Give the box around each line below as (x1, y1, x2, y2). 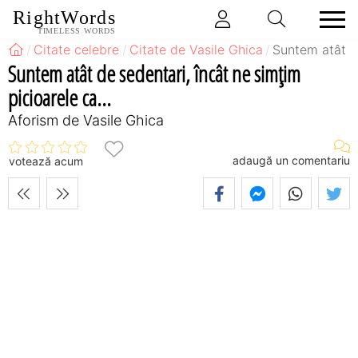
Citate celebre (34, 42, 120, 58)
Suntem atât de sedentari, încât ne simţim (8, 58, 300, 89)
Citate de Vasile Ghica (129, 42, 263, 58)
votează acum (9, 154, 83, 169)
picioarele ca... (8, 82, 111, 113)
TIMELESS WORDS (37, 26, 116, 35)
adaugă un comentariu (233, 153, 350, 167)
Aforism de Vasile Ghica (8, 111, 164, 129)
